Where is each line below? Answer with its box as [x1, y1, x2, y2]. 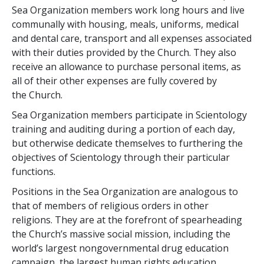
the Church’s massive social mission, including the [12, 227, 230, 240]
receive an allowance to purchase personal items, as [12, 60, 241, 73]
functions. [12, 164, 55, 178]
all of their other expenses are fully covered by [12, 74, 217, 87]
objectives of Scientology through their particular [12, 150, 230, 164]
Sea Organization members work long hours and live [12, 3, 245, 16]
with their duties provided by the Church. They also [12, 45, 236, 59]
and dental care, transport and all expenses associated [12, 31, 252, 45]
